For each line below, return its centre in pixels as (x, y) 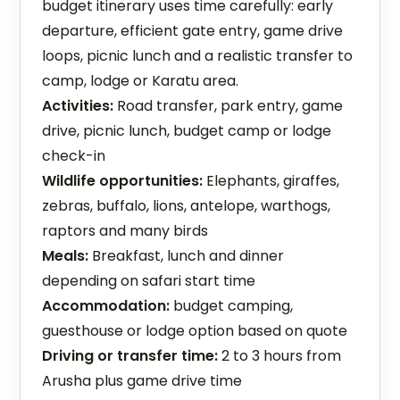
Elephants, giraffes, (271, 181)
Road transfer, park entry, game (229, 106)
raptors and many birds (125, 231)
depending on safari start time (149, 281)
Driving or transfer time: (130, 356)
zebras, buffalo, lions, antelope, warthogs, (187, 206)
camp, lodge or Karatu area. (141, 81)
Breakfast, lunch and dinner (187, 256)
